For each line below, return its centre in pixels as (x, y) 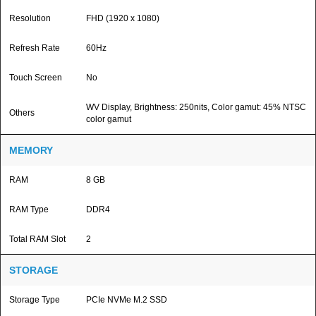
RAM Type (29, 209)
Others (22, 113)
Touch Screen (36, 78)
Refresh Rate (35, 48)
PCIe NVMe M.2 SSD (127, 300)
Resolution (30, 18)
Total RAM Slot (37, 239)
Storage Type (35, 300)
